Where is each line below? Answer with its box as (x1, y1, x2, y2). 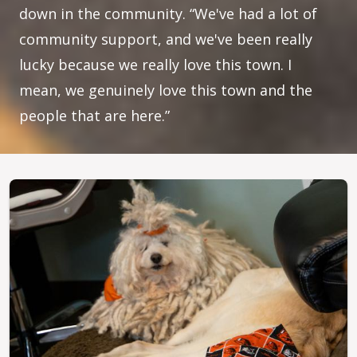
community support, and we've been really (19, 29, 312, 49)
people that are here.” (19, 106, 174, 125)
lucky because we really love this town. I (19, 55, 292, 74)
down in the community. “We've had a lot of (19, 4, 317, 23)
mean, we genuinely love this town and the (19, 80, 312, 100)
